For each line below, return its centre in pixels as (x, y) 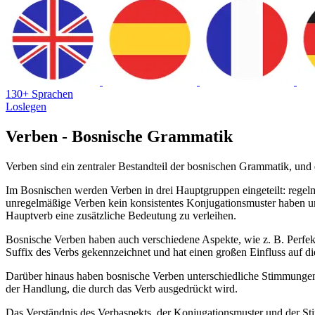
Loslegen (26, 106)
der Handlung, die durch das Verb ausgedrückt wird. (122, 288)
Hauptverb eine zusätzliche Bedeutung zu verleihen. (121, 215)
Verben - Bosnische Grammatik (119, 136)
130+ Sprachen (39, 94)
